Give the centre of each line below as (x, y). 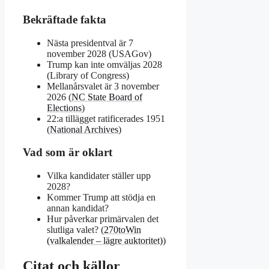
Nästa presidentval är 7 (90, 43)
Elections (64, 107)
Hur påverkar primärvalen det (103, 219)
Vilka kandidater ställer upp (99, 176)
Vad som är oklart (68, 153)
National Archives (84, 129)
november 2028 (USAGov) (99, 53)
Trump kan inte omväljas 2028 (104, 64)
